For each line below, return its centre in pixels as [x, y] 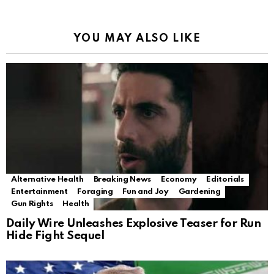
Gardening [199, 192]
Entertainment [39, 192]
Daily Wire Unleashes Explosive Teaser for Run [134, 224]
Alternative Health [47, 180]
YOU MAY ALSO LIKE [137, 39]
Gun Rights [32, 204]
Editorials [225, 180]
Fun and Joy [146, 192]
